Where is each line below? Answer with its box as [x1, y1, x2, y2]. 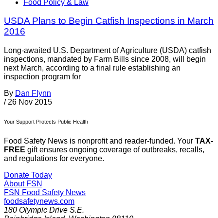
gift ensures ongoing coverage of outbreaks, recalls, [25, 145, 204, 154]
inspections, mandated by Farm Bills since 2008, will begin [4, 55, 206, 64]
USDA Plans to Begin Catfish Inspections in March [4, 16, 214, 26]
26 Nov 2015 [8, 98, 52, 107]
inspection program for [4, 73, 81, 81]
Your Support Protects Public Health [4, 119, 88, 125]
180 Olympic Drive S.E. [4, 206, 84, 215]
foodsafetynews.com [4, 197, 74, 206]
